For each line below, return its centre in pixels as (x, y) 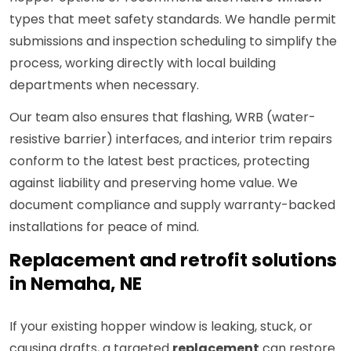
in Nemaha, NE (76, 284)
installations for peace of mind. (104, 227)
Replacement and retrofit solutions (173, 261)
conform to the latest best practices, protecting (159, 161)
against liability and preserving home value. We (154, 183)
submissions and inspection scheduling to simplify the (173, 42)
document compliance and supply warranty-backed (172, 205)
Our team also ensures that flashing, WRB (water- (163, 118)
